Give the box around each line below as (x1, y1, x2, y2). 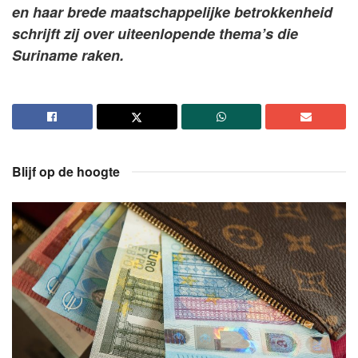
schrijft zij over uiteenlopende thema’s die (12, 22, 298, 44)
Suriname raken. (12, 44, 124, 66)
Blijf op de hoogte (12, 161, 120, 181)
